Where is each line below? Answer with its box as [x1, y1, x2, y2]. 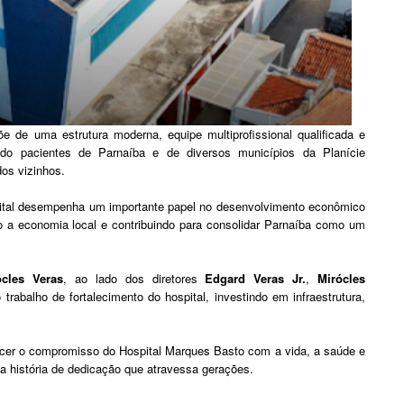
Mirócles [317, 269, 366, 287]
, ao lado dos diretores [63, 269, 206, 287]
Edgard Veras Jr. [205, 269, 307, 287]
